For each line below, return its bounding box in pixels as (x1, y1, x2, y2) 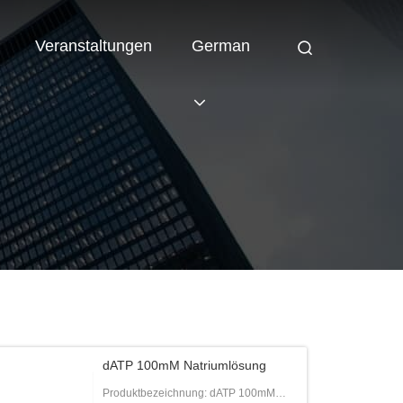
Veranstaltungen (34, 37, 152, 56)
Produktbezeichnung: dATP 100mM (103, 387, 276, 399)
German (191, 37, 250, 56)
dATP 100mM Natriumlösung (103, 358, 267, 372)
